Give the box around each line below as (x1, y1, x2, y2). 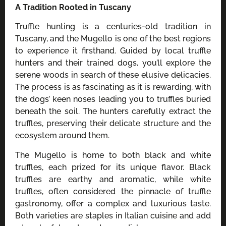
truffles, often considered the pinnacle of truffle (15, 186, 211, 196)
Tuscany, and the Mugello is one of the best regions (15, 34, 211, 44)
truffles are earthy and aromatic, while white (15, 174, 211, 184)
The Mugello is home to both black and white (15, 150, 211, 160)
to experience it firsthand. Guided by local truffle (15, 46, 211, 56)
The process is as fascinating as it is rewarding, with (15, 82, 211, 92)
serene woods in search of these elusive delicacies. (15, 70, 211, 80)
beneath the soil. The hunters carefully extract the (15, 106, 211, 117)
